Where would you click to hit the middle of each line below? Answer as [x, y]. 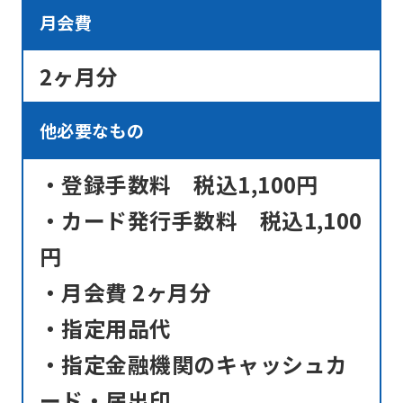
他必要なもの [92, 131]
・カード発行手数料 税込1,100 [201, 220]
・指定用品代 [105, 328]
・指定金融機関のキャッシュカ [193, 364]
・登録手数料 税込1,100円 [179, 184]
